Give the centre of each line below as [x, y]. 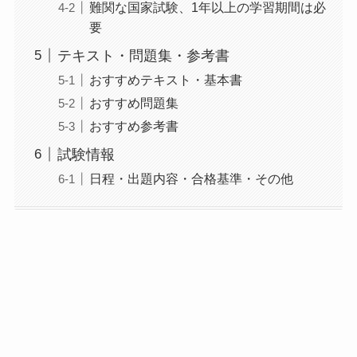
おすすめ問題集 [133, 102]
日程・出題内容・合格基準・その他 [191, 178]
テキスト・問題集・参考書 [143, 55]
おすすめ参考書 [133, 126]
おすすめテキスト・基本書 [165, 79]
